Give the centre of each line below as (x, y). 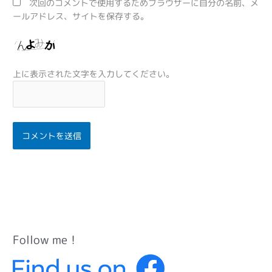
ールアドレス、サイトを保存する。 (81, 16)
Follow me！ (46, 239)
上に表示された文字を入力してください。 (94, 73)
